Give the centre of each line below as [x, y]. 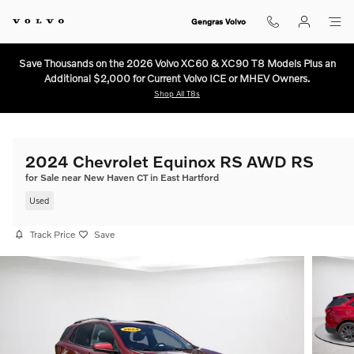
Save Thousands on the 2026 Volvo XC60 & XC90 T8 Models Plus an [177, 63]
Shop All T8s [177, 93]
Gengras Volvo [218, 21]
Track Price [53, 234]
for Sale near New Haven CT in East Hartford [122, 177]
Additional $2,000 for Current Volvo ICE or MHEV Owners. [177, 78]
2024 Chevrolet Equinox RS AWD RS [169, 161]
